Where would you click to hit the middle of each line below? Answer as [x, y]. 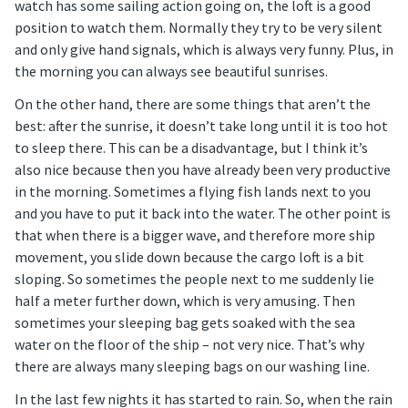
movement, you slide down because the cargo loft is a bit [189, 257]
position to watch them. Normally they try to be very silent [199, 28]
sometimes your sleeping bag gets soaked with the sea [185, 323]
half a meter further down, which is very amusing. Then [185, 301]
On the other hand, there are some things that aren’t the [193, 104]
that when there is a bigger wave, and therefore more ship [195, 235]
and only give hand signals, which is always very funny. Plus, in [204, 50]
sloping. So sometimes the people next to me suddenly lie [194, 279]
